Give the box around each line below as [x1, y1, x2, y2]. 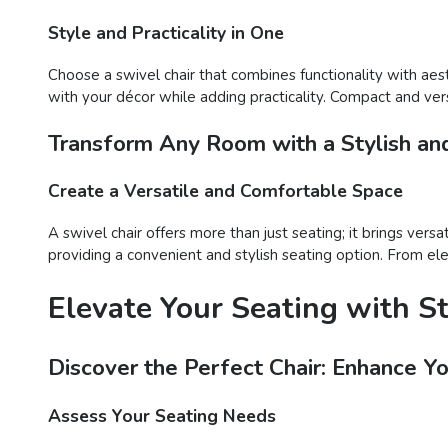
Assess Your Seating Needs [48, 403, 276, 428]
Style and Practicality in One [48, 21, 284, 46]
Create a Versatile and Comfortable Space [48, 179, 403, 204]
